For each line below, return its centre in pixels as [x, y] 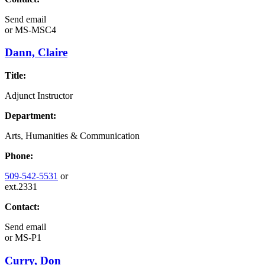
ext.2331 [21, 187]
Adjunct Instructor [39, 96]
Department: [30, 116]
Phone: [19, 156]
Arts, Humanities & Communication [72, 136]
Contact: [22, 207]
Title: [15, 76]
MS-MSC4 [34, 30]
